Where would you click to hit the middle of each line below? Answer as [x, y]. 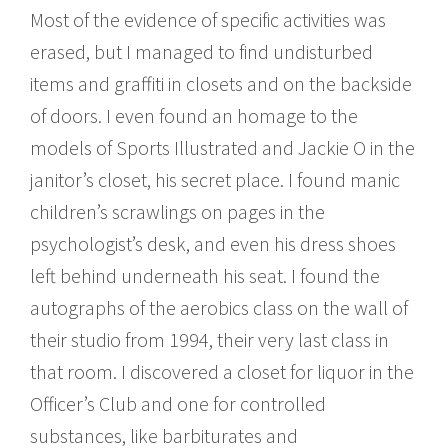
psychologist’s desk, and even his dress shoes [213, 243]
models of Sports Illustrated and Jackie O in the [222, 147]
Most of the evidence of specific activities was [208, 19]
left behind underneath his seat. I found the [205, 275]
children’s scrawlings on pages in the [177, 211]
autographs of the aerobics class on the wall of [219, 307]
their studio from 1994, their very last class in [209, 339]
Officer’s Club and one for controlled [178, 403]
